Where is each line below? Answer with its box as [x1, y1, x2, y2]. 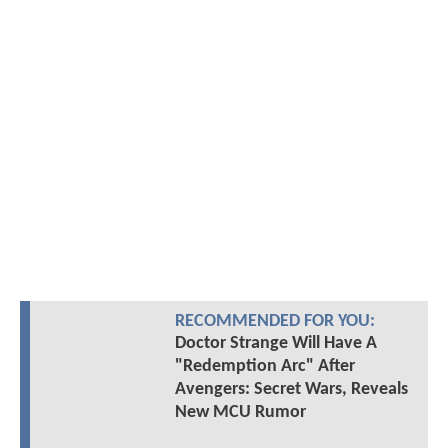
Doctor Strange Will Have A [174, 334, 377, 354]
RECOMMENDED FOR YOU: [174, 313, 375, 331]
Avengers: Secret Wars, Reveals [174, 380, 408, 400]
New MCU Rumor [174, 403, 306, 423]
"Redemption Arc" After [174, 357, 355, 377]
